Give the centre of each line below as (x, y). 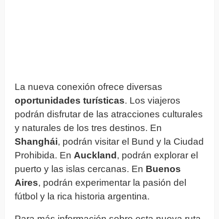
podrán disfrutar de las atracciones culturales (109, 114)
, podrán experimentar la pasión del (112, 182)
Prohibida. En (44, 155)
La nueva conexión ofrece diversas (88, 87)
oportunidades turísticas (70, 100)
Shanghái (36, 141)
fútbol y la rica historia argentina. (82, 196)
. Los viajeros (153, 100)
